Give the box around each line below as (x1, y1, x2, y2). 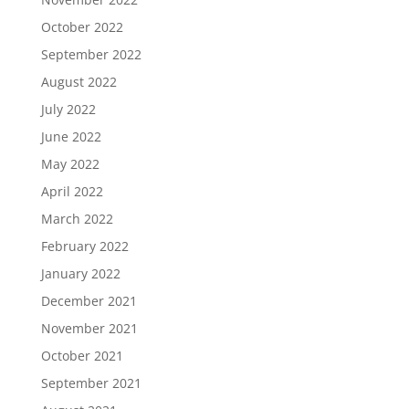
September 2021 (40, 373, 142, 392)
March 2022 (40, 209, 113, 227)
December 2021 (40, 291, 137, 309)
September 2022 (40, 45, 142, 63)
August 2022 (40, 72, 117, 90)
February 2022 (40, 236, 129, 255)
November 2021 (40, 319, 138, 337)
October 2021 (40, 346, 123, 364)
